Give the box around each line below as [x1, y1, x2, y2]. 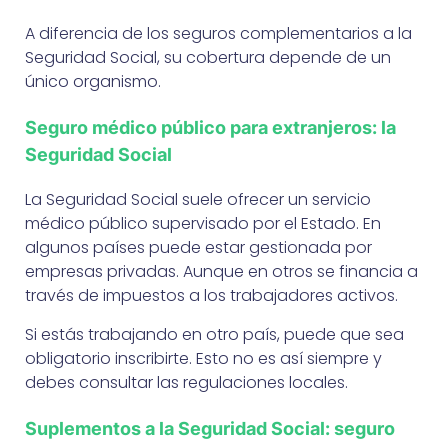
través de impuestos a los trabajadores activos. [25, 283, 398, 307]
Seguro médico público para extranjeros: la [25, 116, 396, 138]
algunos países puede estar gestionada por [25, 235, 372, 259]
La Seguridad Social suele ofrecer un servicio [25, 187, 371, 211]
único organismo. [25, 69, 161, 93]
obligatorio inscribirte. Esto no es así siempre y [25, 346, 382, 370]
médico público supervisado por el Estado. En [25, 211, 381, 235]
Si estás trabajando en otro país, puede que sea [25, 322, 404, 346]
